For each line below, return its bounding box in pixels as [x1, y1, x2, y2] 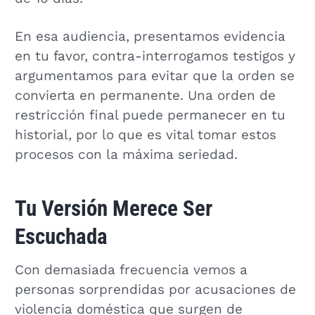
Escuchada [14, 223, 108, 250]
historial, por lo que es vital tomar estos [14, 127, 276, 143]
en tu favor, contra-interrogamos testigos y [14, 49, 295, 65]
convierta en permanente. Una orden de [14, 88, 276, 104]
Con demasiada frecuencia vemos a [14, 262, 247, 278]
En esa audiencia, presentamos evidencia [14, 29, 285, 45]
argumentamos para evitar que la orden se [14, 68, 295, 84]
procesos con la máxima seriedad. [14, 147, 238, 163]
